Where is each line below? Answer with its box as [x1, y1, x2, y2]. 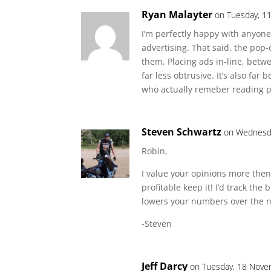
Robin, [142, 145, 168, 157]
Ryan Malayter [142, 8, 213, 21]
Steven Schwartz [142, 125, 222, 139]
